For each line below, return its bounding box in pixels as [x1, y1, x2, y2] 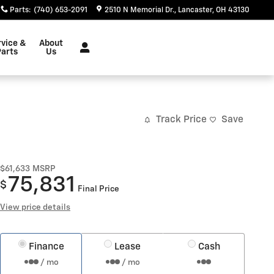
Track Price [156, 115, 207, 125]
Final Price [78, 184, 119, 193]
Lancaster [178, 7, 212, 14]
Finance [28, 242, 64, 251]
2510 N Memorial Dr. [105, 7, 174, 14]
